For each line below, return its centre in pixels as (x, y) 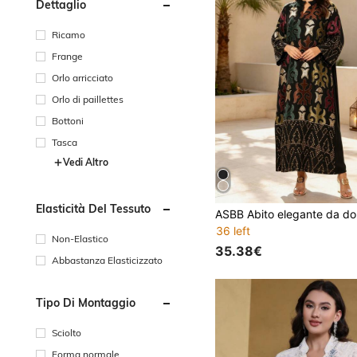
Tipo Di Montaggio (86, 302)
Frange (67, 56)
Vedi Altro (86, 162)
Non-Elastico (80, 238)
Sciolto (67, 332)
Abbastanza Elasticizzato (107, 260)
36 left (233, 231)
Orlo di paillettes (88, 99)
